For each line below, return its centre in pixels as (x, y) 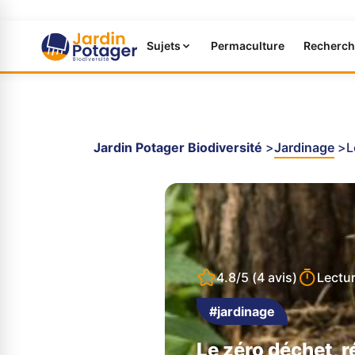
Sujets (163, 46)
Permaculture (247, 46)
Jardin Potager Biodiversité (178, 147)
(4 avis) (275, 277)
